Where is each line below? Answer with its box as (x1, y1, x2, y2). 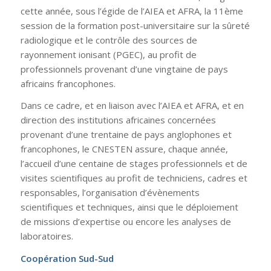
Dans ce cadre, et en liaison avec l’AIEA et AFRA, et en (20, 99, 244, 112)
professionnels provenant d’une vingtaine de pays (20, 62, 228, 75)
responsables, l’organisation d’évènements (20, 186, 200, 199)
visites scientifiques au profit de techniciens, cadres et (20, 172, 247, 184)
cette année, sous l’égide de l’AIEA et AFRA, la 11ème (20, 4, 243, 17)
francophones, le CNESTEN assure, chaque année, (20, 143, 228, 155)
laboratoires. (20, 230, 73, 243)
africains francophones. (20, 77, 116, 90)
